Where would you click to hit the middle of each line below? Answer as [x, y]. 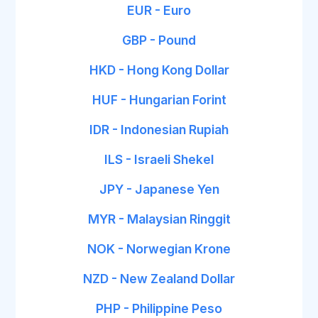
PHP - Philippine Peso [159, 308]
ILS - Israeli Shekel [159, 159]
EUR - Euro [159, 10]
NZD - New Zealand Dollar [159, 279]
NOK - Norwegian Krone [159, 249]
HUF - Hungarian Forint [159, 100]
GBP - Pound [159, 40]
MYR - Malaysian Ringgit [159, 219]
